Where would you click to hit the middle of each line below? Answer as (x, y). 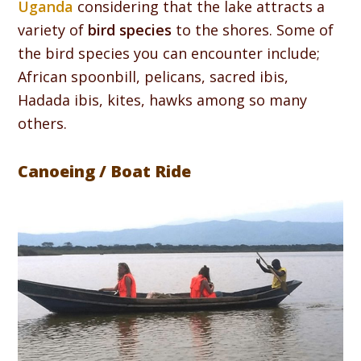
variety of (53, 30)
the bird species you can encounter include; (169, 54)
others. (43, 124)
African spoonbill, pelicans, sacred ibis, (154, 77)
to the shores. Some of (253, 30)
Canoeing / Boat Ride (105, 172)
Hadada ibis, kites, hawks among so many (163, 100)
